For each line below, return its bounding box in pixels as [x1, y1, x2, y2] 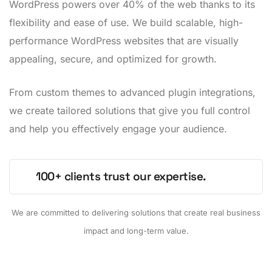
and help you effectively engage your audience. [9, 122, 227, 135]
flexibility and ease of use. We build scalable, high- [9, 16, 243, 29]
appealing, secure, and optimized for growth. [9, 52, 217, 65]
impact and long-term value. [83, 225, 189, 236]
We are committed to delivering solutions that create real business [12, 207, 260, 217]
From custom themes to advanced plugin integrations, [9, 86, 256, 98]
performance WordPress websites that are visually [9, 34, 239, 47]
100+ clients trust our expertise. [36, 168, 206, 184]
